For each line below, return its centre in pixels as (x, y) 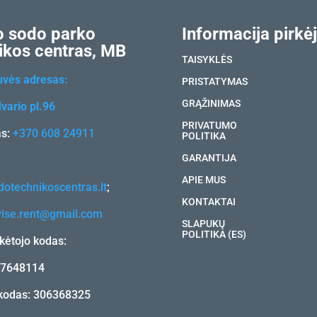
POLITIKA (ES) (214, 235)
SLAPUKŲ (204, 224)
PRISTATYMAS (215, 82)
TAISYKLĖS (207, 60)
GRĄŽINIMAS (212, 104)
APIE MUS (204, 180)
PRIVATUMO (210, 126)
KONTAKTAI (209, 202)
